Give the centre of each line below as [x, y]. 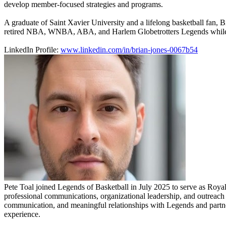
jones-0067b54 [174, 49]
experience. [22, 214]
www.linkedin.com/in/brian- [105, 49]
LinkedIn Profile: [31, 49]
